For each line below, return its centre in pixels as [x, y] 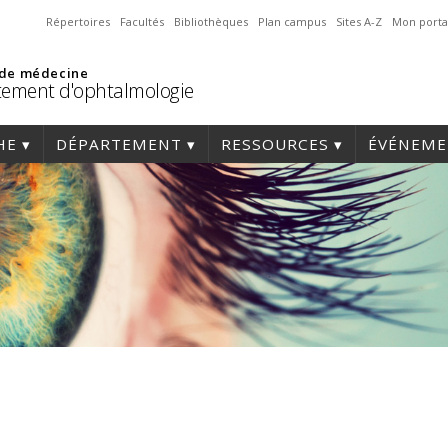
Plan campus [292, 21]
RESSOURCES [275, 144]
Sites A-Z [359, 21]
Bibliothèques [211, 21]
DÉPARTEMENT [119, 144]
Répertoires [78, 21]
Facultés [142, 21]
